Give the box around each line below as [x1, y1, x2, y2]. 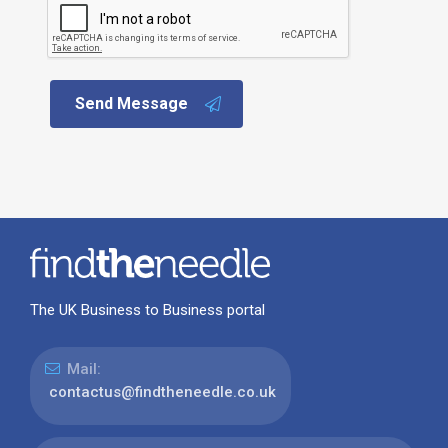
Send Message [74, 93, 188, 113]
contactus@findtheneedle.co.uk [48, 383, 276, 402]
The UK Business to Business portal [29, 301, 265, 320]
